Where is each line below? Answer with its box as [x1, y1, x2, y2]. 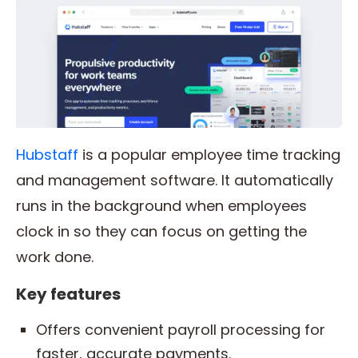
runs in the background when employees [16, 195, 307, 216]
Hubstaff [16, 144, 78, 165]
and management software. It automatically [16, 169, 333, 190]
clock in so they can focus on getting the [16, 221, 307, 241]
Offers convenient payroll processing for [36, 319, 325, 340]
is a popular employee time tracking [78, 144, 340, 165]
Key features [16, 282, 121, 305]
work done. [16, 246, 97, 267]
